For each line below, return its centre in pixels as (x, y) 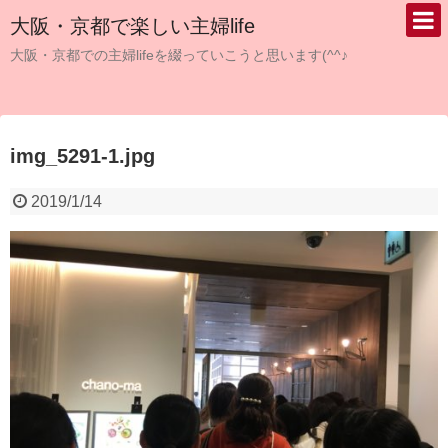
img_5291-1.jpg (82, 156)
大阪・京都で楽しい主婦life (132, 26)
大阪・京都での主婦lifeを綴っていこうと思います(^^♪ (179, 55)
